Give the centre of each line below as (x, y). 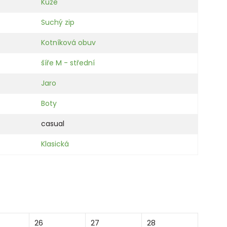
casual (53, 124)
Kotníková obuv (68, 43)
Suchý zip (58, 23)
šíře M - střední (68, 63)
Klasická (55, 144)
